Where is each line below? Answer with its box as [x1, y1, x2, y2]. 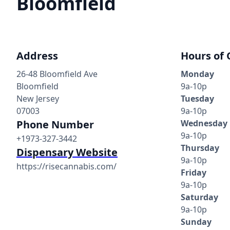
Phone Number [16, 118, 94, 131]
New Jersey [16, 93, 59, 104]
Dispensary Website [16, 145, 118, 159]
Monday [181, 68, 214, 80]
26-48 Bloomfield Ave [16, 68, 98, 80]
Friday [181, 167, 206, 178]
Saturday [181, 191, 218, 203]
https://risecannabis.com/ [16, 161, 117, 172]
